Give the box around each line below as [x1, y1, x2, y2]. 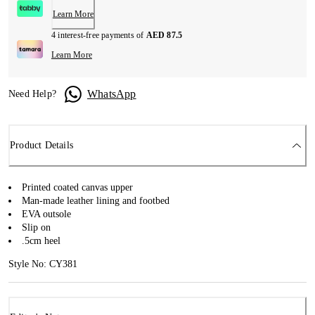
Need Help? [8, 89, 56, 99]
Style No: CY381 [8, 258, 77, 269]
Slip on [22, 221, 51, 233]
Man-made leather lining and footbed [22, 195, 169, 206]
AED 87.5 [146, 30, 183, 40]
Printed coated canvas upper [22, 181, 133, 193]
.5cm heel [22, 235, 60, 246]
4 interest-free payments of [51, 30, 146, 40]
